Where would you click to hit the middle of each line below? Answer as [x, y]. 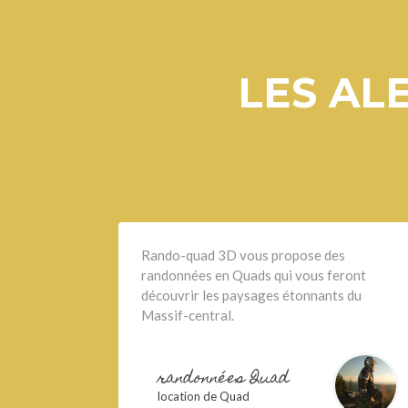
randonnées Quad [224, 379]
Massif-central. [188, 315]
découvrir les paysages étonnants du [251, 295]
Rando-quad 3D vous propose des [243, 255]
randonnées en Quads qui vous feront [254, 275]
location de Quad [204, 396]
